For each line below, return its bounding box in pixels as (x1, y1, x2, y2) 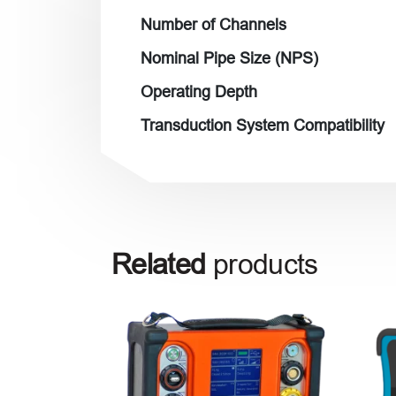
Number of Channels (141, 15, 286, 34)
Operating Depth (141, 82, 257, 101)
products (212, 247, 318, 280)
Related (111, 247, 213, 280)
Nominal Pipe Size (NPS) (141, 49, 318, 67)
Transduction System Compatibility (141, 116, 385, 134)
